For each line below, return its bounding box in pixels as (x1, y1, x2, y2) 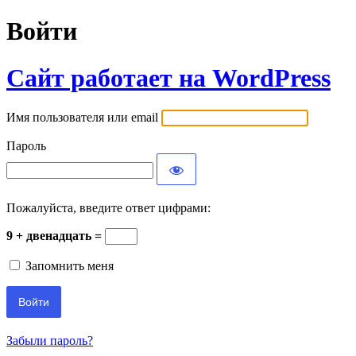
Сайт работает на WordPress (6, 63, 331, 92)
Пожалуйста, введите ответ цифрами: (6, 201, 211, 215)
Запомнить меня (25, 259, 114, 273)
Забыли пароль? (6, 334, 93, 348)
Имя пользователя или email (6, 110, 158, 125)
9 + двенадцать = (6, 229, 105, 243)
